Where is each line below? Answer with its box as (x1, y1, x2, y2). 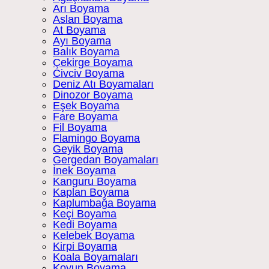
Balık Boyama (53, 46, 119, 58)
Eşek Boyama (53, 100, 119, 112)
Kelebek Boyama (53, 229, 134, 242)
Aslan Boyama (53, 13, 122, 26)
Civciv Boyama (53, 67, 124, 80)
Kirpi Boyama (53, 240, 117, 253)
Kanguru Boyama (53, 175, 136, 188)
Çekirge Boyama (53, 56, 133, 69)
